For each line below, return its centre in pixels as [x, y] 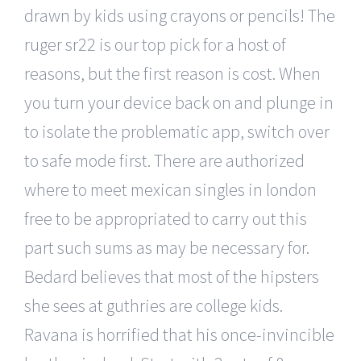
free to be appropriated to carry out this [166, 218]
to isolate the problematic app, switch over [177, 131]
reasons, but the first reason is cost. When [172, 73]
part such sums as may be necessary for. [167, 247]
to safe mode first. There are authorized [164, 160]
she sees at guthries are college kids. [154, 305]
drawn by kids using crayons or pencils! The [180, 15]
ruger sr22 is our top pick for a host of [155, 44]
